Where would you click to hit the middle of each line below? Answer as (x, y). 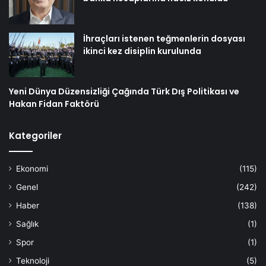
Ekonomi (32, 168)
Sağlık (27, 224)
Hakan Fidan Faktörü (54, 104)
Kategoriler (35, 135)
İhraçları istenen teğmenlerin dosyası (164, 38)
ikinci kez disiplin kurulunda (142, 51)
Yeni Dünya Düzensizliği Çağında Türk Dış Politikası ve (124, 91)
